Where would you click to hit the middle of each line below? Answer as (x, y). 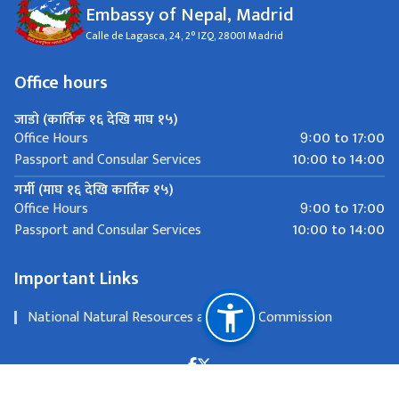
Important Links (77, 278)
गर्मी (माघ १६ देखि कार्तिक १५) (94, 190)
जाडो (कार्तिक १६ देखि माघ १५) (96, 119)
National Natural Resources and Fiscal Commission (180, 317)
